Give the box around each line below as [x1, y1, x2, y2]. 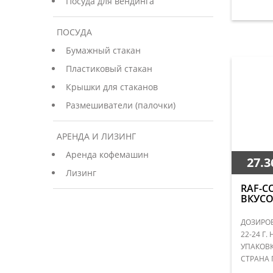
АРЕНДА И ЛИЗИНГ [57, 130, 136, 142]
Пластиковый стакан [66, 63, 152, 74]
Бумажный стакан [66, 44, 141, 56]
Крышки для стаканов [66, 81, 158, 93]
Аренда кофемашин [66, 149, 149, 160]
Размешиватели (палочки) [66, 99, 175, 111]
